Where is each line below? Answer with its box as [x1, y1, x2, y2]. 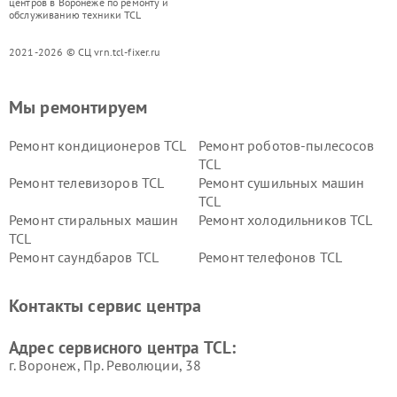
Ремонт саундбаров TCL [9, 248, 160, 266]
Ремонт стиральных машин [9, 211, 179, 229]
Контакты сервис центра [9, 294, 202, 317]
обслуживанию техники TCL [9, 8, 142, 21]
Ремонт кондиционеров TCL [9, 136, 187, 154]
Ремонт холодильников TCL [198, 211, 373, 229]
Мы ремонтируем [9, 96, 148, 119]
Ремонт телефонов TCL [198, 248, 342, 266]
